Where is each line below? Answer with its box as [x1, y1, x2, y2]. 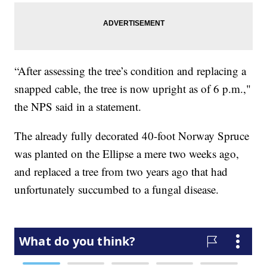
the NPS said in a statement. [14, 99, 142, 114]
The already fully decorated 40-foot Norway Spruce [14, 128, 250, 144]
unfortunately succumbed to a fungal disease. [14, 182, 219, 197]
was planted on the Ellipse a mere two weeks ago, [14, 146, 240, 162]
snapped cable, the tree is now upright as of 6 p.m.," [14, 81, 252, 97]
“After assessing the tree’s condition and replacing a [14, 63, 247, 79]
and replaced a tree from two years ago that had [14, 164, 228, 179]
